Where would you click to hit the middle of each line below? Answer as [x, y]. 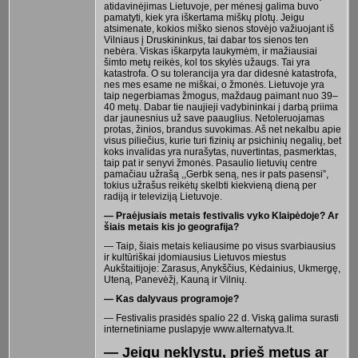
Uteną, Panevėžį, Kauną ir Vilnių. [175, 279]
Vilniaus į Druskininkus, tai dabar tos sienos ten [206, 40]
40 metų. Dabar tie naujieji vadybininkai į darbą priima [221, 107]
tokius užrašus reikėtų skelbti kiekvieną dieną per [210, 185]
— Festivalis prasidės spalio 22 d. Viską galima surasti [221, 318]
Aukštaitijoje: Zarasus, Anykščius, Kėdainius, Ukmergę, [222, 268]
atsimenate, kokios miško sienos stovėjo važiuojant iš [219, 28]
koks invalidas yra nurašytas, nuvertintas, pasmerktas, [220, 151]
